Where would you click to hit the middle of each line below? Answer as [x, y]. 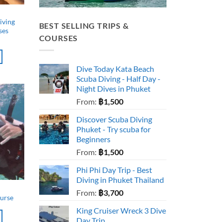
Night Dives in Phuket [113, 88]
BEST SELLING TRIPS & [84, 26]
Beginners [93, 139]
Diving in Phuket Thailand [120, 179]
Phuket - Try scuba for [113, 129]
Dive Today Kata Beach [115, 68]
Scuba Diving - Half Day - [118, 78]
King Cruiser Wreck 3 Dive [121, 210]
